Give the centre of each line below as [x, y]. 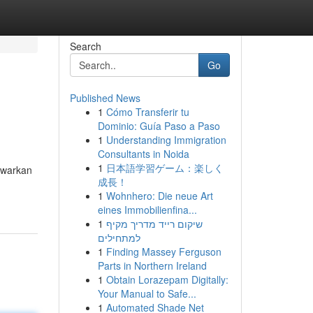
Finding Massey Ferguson [163, 252]
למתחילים [119, 238]
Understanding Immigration [166, 140]
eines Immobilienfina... [147, 210]
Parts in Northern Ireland [152, 265]
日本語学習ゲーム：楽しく [165, 168]
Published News [105, 98]
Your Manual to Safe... [147, 293]
